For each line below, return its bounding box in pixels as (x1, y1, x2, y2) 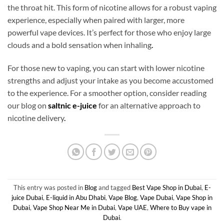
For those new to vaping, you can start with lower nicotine (7, 62, 204, 72)
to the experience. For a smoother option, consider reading (7, 87, 206, 97)
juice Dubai (11, 193, 43, 201)
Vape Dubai (140, 193, 173, 201)
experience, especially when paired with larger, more (7, 14, 184, 24)
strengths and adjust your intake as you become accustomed (7, 75, 213, 85)
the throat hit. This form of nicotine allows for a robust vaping (7, 2, 216, 12)
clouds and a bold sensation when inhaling (7, 39, 151, 49)
